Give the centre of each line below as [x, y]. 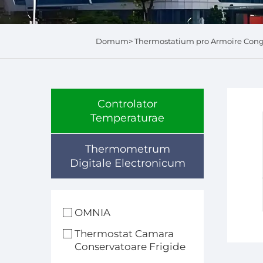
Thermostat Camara [124, 234]
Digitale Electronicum [127, 163]
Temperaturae [127, 118]
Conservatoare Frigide [130, 247]
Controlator [127, 104]
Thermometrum [127, 149]
